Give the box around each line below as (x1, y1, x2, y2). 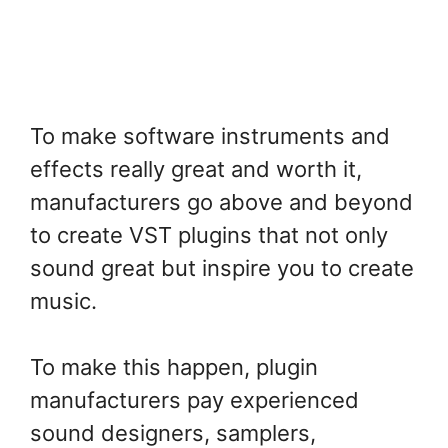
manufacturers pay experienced (30, 387, 359, 414)
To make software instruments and (30, 123, 390, 150)
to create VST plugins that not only (30, 222, 388, 249)
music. (30, 288, 97, 315)
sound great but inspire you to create (30, 255, 414, 282)
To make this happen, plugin (30, 354, 318, 381)
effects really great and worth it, (30, 156, 362, 183)
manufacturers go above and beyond (30, 189, 413, 216)
